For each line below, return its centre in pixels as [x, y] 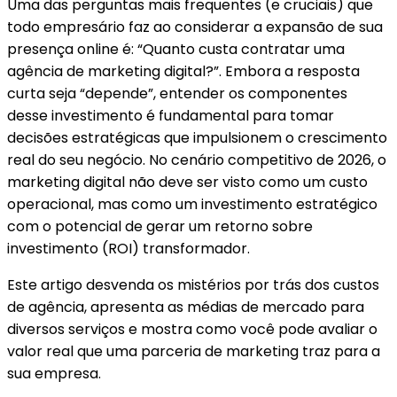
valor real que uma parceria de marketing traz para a [194, 351]
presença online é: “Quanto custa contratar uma [176, 49]
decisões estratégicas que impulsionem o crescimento [197, 138]
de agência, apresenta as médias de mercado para [186, 307]
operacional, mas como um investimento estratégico [192, 204]
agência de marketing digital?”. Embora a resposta [183, 71]
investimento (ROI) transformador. [128, 249]
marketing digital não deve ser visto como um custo [187, 182]
